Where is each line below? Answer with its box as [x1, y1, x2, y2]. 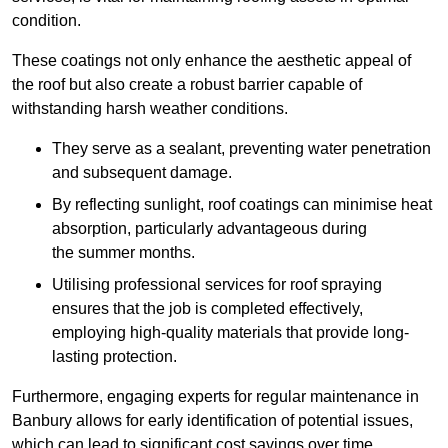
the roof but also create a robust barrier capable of [12, 76, 362, 94]
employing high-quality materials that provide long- [52, 324, 409, 342]
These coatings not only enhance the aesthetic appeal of [12, 52, 411, 70]
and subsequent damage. [52, 164, 232, 182]
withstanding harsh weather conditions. [12, 100, 288, 118]
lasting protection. [52, 348, 177, 366]
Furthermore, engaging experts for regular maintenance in [12, 388, 419, 406]
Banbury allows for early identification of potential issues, [12, 412, 413, 430]
